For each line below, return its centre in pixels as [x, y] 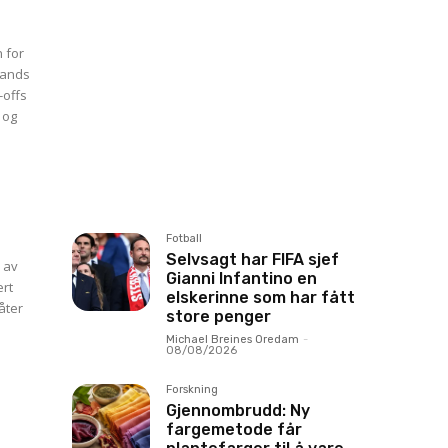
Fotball [184, 238]
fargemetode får [234, 429]
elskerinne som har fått [260, 297]
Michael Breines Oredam [232, 339]
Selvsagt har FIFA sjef [252, 259]
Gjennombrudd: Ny [238, 410]
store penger [218, 316]
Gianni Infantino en [241, 278]
